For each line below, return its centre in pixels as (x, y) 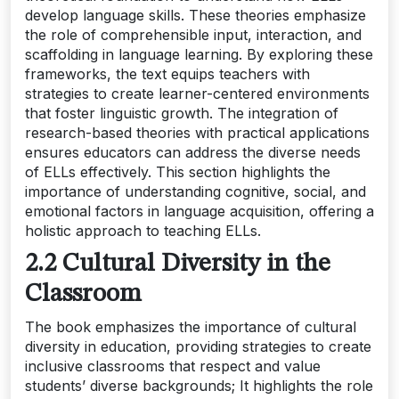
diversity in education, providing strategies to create (198, 347)
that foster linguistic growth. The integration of (182, 114)
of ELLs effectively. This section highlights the (178, 172)
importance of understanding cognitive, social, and (195, 192)
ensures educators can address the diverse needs (193, 153)
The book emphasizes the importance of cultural (191, 327)
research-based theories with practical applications (197, 133)
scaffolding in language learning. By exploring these (199, 55)
